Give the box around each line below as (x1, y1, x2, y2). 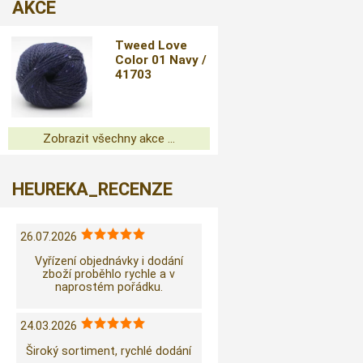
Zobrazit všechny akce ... (42, 131, 175, 146)
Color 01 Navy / (115, 53, 207, 67)
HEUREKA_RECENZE (12, 179, 173, 199)
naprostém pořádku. (54, 280, 163, 294)
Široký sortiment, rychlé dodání (26, 344, 192, 357)
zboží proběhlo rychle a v (42, 267, 176, 281)
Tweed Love (115, 38, 188, 53)
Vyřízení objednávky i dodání (34, 254, 183, 268)
